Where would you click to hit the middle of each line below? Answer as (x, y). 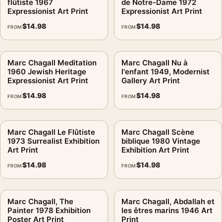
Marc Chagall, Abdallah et (168, 201)
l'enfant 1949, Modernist (166, 71)
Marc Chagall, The (40, 201)
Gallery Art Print (151, 80)
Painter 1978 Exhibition (49, 210)
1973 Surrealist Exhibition (54, 141)
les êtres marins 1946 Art (167, 210)
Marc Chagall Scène (158, 132)
